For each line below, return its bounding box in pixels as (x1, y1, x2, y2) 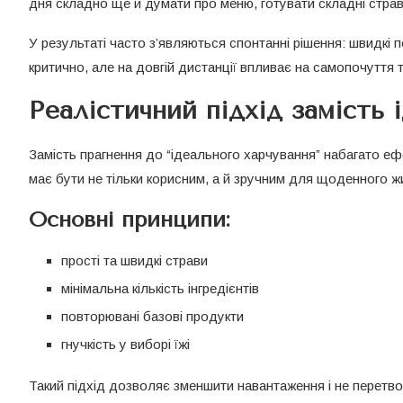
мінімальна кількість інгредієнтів (61, 281, 259, 297)
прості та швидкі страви (61, 253, 208, 269)
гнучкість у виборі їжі (61, 336, 190, 353)
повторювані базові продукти (61, 309, 244, 325)
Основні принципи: (29, 207, 230, 233)
